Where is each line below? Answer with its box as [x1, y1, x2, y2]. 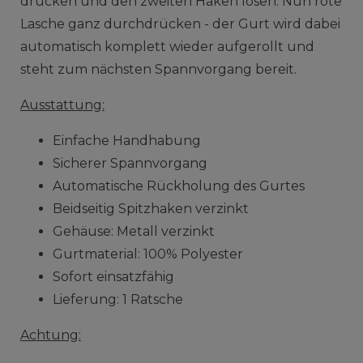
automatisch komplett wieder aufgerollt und [19, 38, 314, 54]
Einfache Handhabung [52, 132, 201, 148]
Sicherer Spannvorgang [52, 155, 207, 171]
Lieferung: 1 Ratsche [52, 291, 183, 307]
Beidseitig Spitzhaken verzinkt [52, 200, 249, 216]
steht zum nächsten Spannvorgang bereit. [19, 61, 297, 77]
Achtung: [19, 327, 81, 343]
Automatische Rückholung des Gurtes [52, 177, 305, 194]
